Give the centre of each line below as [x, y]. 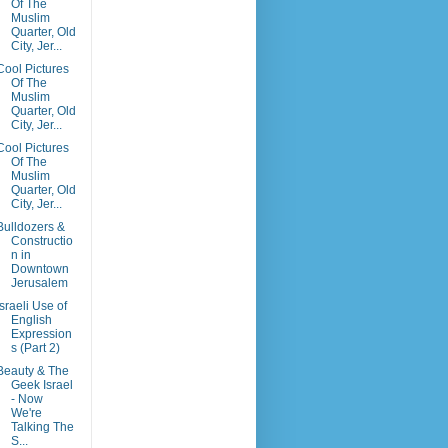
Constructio [41, 241]
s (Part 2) [35, 348]
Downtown [39, 269]
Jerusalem [39, 283]
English [31, 320]
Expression [41, 334]
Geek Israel [41, 385]
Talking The [42, 427]
